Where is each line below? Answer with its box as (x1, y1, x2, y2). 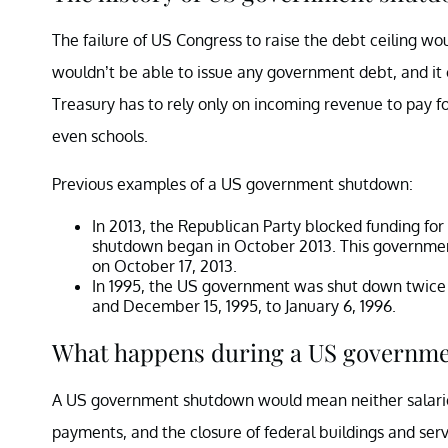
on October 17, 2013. (92, 255, 237, 276)
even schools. (52, 125, 148, 146)
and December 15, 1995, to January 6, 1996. (92, 295, 396, 316)
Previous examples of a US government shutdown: (52, 173, 413, 194)
